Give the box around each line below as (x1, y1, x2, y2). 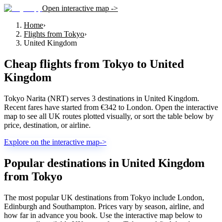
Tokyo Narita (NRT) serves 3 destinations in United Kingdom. (4, 94, 199, 103)
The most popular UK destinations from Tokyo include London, (4, 193, 204, 202)
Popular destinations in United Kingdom (4, 156, 205, 169)
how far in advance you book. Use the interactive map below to (4, 211, 202, 220)
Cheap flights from (4, 57, 103, 70)
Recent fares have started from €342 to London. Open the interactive (4, 103, 218, 111)
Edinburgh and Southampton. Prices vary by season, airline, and (4, 202, 204, 211)
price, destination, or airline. (4, 120, 91, 129)
